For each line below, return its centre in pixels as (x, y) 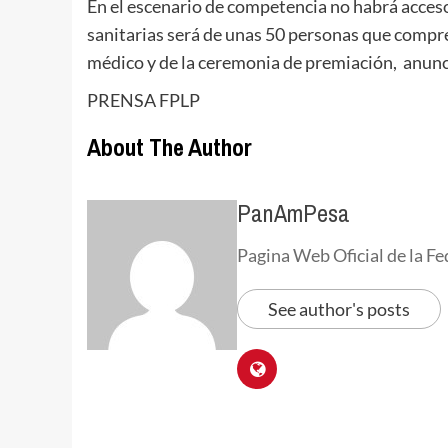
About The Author (169, 147)
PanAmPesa (293, 213)
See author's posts (339, 309)
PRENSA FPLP (143, 100)
